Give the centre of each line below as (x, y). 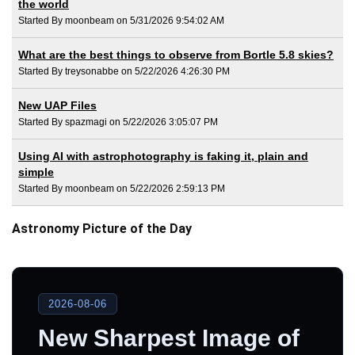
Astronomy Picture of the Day (102, 229)
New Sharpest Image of (169, 338)
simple (36, 172)
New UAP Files (57, 105)
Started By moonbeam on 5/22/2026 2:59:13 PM (122, 188)
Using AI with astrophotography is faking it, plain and (163, 156)
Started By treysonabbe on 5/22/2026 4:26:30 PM (124, 71)
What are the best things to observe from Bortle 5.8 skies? (176, 54)
